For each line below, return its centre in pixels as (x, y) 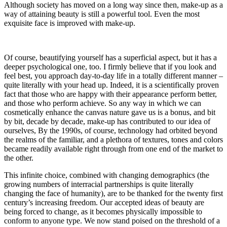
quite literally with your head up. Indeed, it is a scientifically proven (111, 85)
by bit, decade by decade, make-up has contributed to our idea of (107, 121)
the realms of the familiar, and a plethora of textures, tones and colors (113, 139)
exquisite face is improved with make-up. (70, 23)
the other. (19, 158)
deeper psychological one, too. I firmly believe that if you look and (110, 66)
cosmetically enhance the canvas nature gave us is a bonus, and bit (110, 112)
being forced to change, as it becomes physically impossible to (103, 211)
